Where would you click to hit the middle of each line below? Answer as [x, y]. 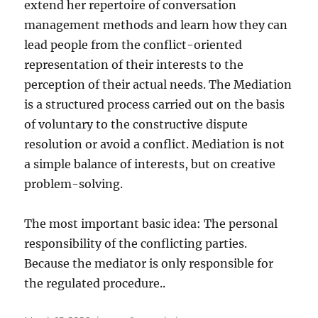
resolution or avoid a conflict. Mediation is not [155, 144]
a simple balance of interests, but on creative [150, 164]
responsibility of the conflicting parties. [136, 243]
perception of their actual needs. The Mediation [158, 84]
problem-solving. [74, 184]
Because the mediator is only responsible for [149, 263]
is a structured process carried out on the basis [155, 104]
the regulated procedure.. [95, 283]
